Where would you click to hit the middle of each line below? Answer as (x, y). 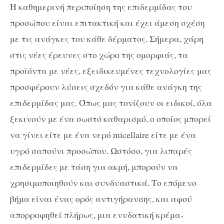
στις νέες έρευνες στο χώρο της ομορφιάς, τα (99, 54)
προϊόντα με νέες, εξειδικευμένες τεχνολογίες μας (111, 70)
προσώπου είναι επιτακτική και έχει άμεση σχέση (107, 22)
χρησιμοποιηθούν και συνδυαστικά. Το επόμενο (103, 182)
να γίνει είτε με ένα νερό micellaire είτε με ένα (103, 134)
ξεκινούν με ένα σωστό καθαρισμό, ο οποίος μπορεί (110, 118)
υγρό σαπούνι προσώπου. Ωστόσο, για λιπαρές (101, 150)
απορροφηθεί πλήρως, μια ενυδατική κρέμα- (97, 214)
